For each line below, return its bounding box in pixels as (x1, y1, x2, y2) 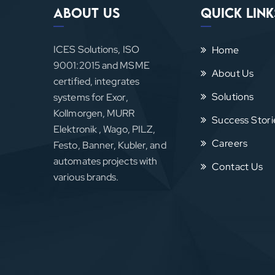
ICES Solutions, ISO (53, 43, 139, 56)
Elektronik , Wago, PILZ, (53, 123, 156, 136)
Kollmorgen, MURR (53, 107, 135, 120)
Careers (212, 137, 248, 150)
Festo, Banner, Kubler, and (53, 139, 166, 152)
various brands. (53, 171, 119, 184)
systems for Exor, (53, 91, 128, 104)
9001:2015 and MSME (53, 59, 150, 72)
